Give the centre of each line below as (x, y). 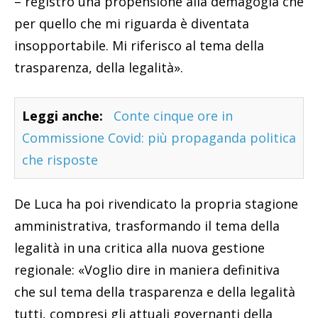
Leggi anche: (62, 116)
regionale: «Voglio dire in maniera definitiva (147, 270)
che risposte (60, 160)
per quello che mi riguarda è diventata (132, 24)
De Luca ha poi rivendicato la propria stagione (156, 204)
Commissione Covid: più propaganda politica (159, 138)
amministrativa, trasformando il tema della (147, 226)
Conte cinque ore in (173, 116)
